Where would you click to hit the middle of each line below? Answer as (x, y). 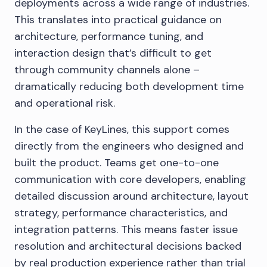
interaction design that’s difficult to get (113, 53)
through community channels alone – (107, 69)
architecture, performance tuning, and (109, 36)
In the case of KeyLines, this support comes (122, 129)
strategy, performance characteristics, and (121, 212)
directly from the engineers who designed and (129, 146)
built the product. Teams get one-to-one (117, 162)
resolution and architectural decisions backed (128, 246)
